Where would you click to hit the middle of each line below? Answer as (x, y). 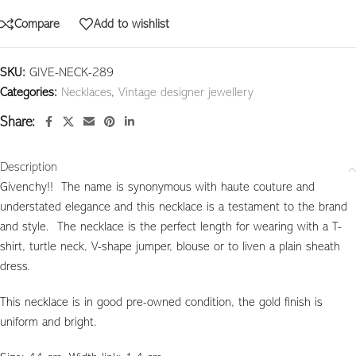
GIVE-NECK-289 (72, 74)
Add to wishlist (132, 24)
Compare (37, 24)
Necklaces (86, 93)
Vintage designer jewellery (186, 93)
